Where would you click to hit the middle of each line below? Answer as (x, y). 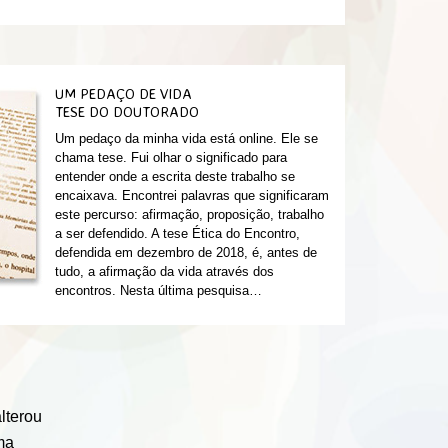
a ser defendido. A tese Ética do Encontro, (177, 233)
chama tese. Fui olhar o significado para (170, 157)
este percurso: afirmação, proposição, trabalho (189, 214)
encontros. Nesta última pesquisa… (158, 290)
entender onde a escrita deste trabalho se (174, 176)
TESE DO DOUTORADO (126, 111)
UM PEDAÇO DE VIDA (123, 93)
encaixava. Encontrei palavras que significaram (191, 195)
